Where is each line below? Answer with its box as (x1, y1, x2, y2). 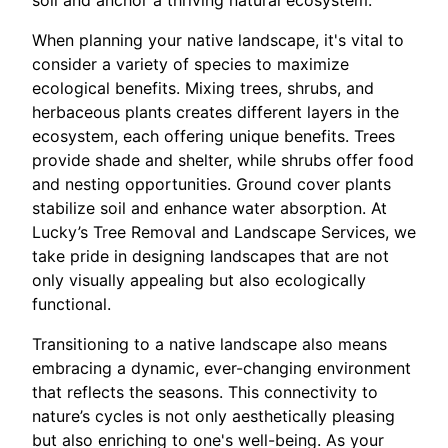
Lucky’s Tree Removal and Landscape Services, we (32, 222, 416, 242)
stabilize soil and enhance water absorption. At (32, 198, 387, 218)
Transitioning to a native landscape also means (32, 334, 387, 354)
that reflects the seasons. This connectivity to (32, 382, 378, 402)
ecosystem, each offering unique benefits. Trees (32, 126, 395, 146)
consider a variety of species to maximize (32, 54, 349, 74)
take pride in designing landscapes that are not (32, 246, 389, 266)
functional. (32, 294, 111, 314)
